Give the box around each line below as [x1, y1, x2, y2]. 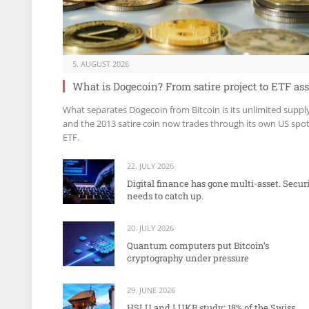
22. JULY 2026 [127, 160, 174, 171]
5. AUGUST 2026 [72, 58, 129, 69]
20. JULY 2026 [127, 222, 174, 233]
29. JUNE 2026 [127, 285, 175, 296]
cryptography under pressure [127, 251, 249, 264]
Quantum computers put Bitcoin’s [127, 239, 269, 252]
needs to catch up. [127, 189, 203, 202]
